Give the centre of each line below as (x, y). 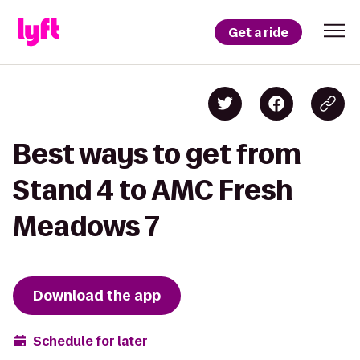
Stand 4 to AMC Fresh (153, 190)
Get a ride (258, 32)
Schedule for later (90, 341)
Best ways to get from (157, 154)
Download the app (97, 296)
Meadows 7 (86, 226)
